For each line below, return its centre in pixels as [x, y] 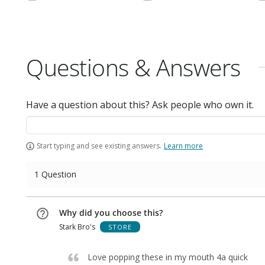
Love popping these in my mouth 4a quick [168, 257]
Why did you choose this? [111, 212]
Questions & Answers [133, 67]
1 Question [55, 174]
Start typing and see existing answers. [99, 146]
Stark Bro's [77, 227]
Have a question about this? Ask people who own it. [140, 104]
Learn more [183, 146]
